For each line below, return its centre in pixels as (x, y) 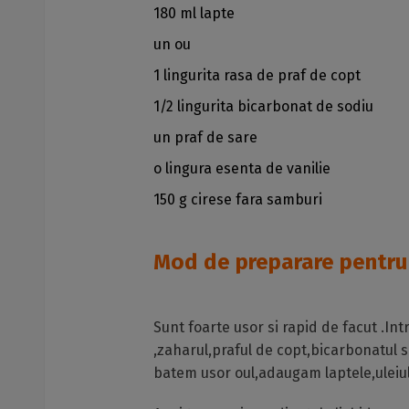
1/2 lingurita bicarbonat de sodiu (263, 106)
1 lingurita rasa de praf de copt (257, 75)
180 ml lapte (194, 13)
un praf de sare (205, 137)
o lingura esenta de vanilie (242, 168)
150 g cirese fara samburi (238, 199)
